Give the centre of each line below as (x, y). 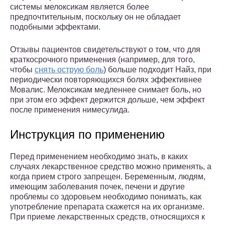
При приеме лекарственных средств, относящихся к (107, 217)
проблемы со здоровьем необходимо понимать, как (106, 197)
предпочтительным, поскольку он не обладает (95, 17)
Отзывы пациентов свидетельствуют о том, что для (105, 50)
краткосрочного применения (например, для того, (102, 60)
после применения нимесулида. (70, 110)
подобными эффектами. (55, 27)
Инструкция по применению (87, 135)
